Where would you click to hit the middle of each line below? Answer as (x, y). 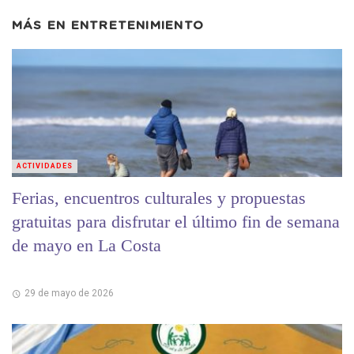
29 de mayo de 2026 (69, 294)
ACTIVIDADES (45, 166)
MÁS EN (41, 26)
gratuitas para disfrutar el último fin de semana (176, 221)
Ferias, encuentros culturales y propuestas (159, 198)
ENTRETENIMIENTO (137, 26)
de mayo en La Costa (87, 245)
